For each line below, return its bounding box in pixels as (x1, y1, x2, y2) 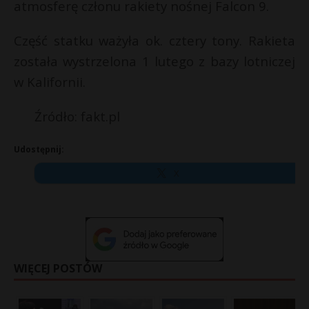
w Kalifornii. (14, 73, 86, 91)
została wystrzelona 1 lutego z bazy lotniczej (14, 52, 295, 70)
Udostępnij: (14, 143, 64, 156)
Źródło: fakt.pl (34, 108, 120, 126)
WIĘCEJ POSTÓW (14, 260, 102, 276)
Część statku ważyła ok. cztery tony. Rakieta (14, 32, 295, 50)
